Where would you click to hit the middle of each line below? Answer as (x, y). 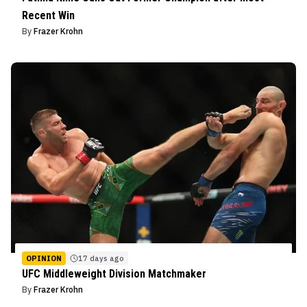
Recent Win (48, 16)
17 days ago (101, 258)
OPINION (44, 258)
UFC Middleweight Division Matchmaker (114, 273)
